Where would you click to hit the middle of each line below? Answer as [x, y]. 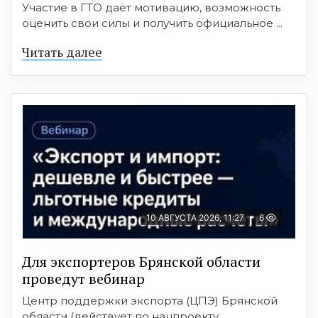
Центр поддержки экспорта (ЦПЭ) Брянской [150, 300]
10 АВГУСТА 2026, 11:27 [195, 217]
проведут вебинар [83, 278]
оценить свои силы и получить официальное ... [152, 23]
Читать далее [62, 51]
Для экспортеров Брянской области [141, 261]
